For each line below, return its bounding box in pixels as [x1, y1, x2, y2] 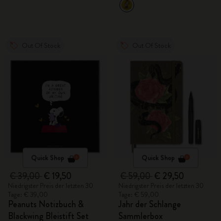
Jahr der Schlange [118, 198, 181, 211]
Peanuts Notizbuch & [8, 198, 84, 211]
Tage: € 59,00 [118, 189, 159, 199]
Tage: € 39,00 [8, 189, 48, 199]
